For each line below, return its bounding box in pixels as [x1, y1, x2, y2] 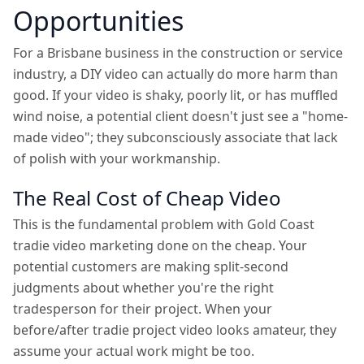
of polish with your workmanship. [13, 149, 220, 167]
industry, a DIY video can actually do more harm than [13, 65, 338, 83]
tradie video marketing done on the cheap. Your [13, 236, 307, 254]
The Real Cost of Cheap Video [13, 184, 281, 211]
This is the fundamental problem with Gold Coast [13, 215, 314, 233]
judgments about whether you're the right [13, 279, 274, 297]
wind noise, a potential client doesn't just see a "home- [13, 107, 348, 125]
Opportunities [13, 3, 184, 38]
